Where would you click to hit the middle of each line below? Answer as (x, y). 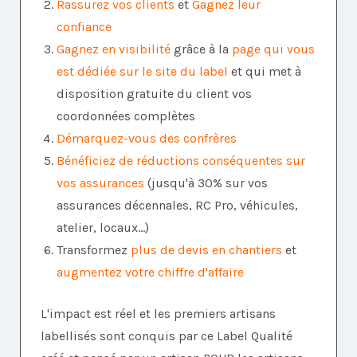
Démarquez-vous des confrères (147, 138)
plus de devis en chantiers (206, 249)
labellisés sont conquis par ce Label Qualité (167, 335)
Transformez (94, 249)
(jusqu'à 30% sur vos (206, 182)
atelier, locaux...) (103, 227)
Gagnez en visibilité (114, 49)
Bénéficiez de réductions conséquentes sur (181, 160)
